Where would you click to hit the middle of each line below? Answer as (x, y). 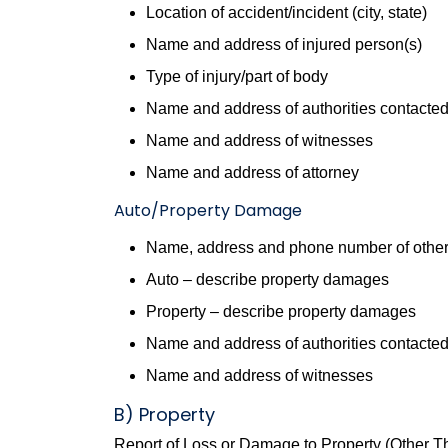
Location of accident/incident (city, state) (286, 12)
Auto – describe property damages (267, 279)
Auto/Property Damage (208, 210)
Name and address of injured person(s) (284, 44)
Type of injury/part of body (237, 76)
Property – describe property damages (281, 311)
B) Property (164, 414)
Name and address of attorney (252, 172)
